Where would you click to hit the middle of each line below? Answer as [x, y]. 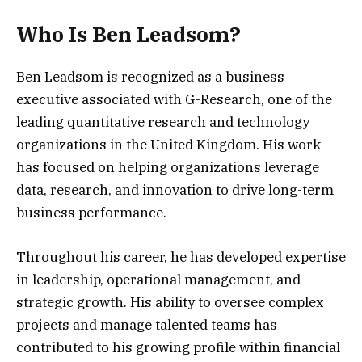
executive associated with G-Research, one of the [174, 100]
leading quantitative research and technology [163, 122]
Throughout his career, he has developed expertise [181, 257]
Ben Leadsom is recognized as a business [150, 77]
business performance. [91, 213]
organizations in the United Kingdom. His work [168, 145]
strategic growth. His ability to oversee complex [170, 302]
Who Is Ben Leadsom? [128, 35]
